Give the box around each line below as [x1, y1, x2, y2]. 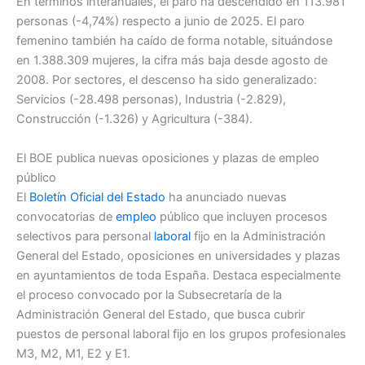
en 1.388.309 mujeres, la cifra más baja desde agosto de [16, 53, 328, 68]
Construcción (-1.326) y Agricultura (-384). [16, 112, 253, 127]
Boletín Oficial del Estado [29, 189, 165, 204]
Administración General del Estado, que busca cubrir [16, 306, 305, 322]
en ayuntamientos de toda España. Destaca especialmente [16, 267, 341, 283]
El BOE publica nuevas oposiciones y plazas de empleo [16, 150, 319, 165]
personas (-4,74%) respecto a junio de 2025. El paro [16, 14, 305, 29]
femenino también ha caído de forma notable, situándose [16, 33, 332, 49]
